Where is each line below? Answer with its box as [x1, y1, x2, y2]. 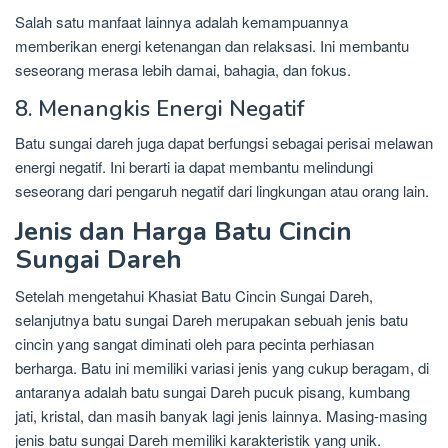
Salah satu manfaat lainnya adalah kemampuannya [15, 11, 348, 33]
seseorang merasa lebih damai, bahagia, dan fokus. [15, 59, 351, 81]
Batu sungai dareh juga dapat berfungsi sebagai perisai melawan [15, 132, 433, 154]
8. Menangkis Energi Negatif [15, 94, 304, 125]
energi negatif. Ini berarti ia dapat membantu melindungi [15, 156, 373, 178]
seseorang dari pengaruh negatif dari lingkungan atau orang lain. [15, 180, 429, 202]
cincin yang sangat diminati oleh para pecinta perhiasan [15, 333, 374, 355]
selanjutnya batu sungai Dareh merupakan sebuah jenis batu [15, 309, 408, 331]
